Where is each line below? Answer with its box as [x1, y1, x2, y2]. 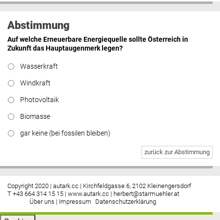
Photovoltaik [20, 95, 59, 104]
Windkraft [20, 79, 51, 87]
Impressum [59, 197, 91, 205]
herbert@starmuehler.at [113, 190, 179, 197]
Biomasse [20, 112, 50, 121]
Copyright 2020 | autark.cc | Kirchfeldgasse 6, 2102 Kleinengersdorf [7, 182, 191, 190]
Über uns [29, 197, 55, 205]
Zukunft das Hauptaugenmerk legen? [7, 44, 123, 53]
